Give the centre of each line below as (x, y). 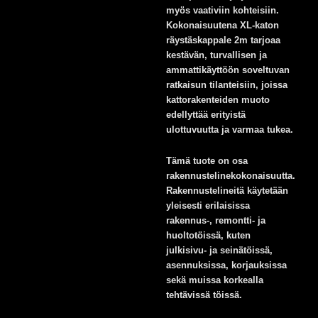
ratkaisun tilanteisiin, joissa (227, 85)
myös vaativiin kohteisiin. (223, 11)
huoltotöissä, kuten (208, 236)
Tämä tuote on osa (207, 161)
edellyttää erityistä (206, 115)
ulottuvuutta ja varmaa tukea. (230, 130)
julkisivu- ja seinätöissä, (219, 251)
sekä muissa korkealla (215, 280)
